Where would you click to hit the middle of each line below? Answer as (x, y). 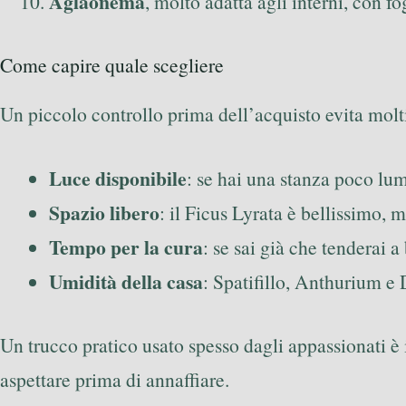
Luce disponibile (118, 178)
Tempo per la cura (126, 246)
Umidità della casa (126, 281)
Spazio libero (104, 212)
